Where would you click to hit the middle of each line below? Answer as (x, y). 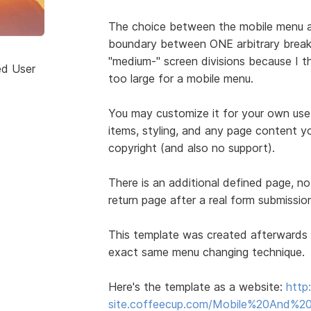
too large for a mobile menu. (180, 78)
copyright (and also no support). (191, 148)
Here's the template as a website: (197, 286)
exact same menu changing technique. (206, 252)
